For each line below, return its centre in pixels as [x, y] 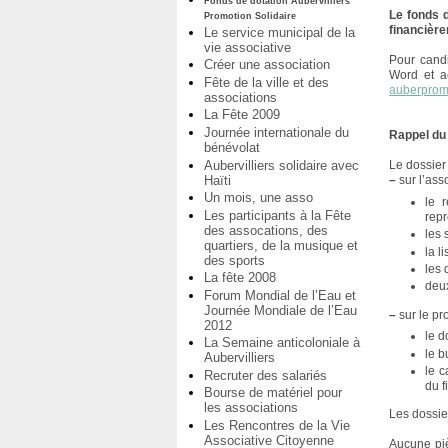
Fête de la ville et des [266, 82]
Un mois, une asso [258, 198]
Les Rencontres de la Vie [277, 425]
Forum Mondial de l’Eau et [280, 295]
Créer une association [267, 65]
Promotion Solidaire [250, 16]
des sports [234, 260]
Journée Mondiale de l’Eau [280, 310]
